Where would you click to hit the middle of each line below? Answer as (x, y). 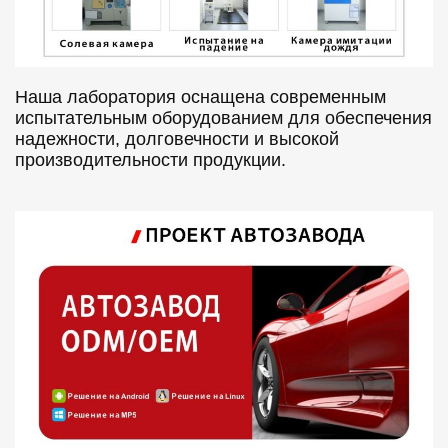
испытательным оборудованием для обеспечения (223, 117)
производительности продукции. (150, 159)
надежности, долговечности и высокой (177, 138)
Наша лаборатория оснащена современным (200, 96)
